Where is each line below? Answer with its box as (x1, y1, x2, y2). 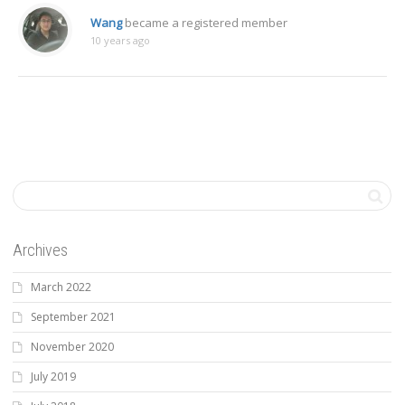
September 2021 (31, 309, 116, 325)
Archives (13, 240, 68, 259)
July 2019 (31, 369, 76, 384)
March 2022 (31, 279, 91, 295)
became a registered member (122, 14, 287, 31)
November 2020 (31, 339, 114, 354)
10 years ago (90, 33, 150, 47)
